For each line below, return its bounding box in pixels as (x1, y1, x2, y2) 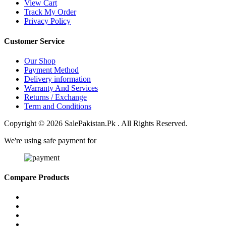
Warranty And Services (24, 83, 98, 92)
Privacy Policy (24, 17, 71, 26)
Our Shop (24, 56, 55, 65)
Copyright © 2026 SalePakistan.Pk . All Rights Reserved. (4, 119, 188, 128)
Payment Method (24, 65, 79, 74)
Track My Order (24, 8, 76, 17)
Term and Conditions (24, 101, 91, 110)
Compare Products (4, 173, 69, 182)
